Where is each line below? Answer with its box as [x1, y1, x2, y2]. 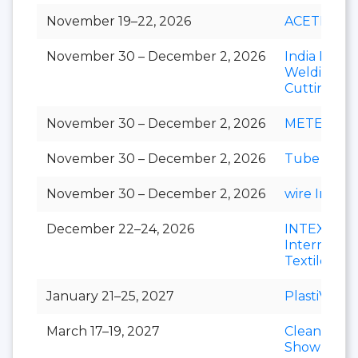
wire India [284, 185, 346, 201]
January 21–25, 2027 [46, 288, 174, 304]
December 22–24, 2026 [46, 221, 194, 237]
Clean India [284, 323, 356, 339]
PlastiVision [284, 288, 355, 304]
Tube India [284, 150, 354, 166]
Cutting [284, 80, 334, 96]
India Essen [284, 48, 356, 64]
